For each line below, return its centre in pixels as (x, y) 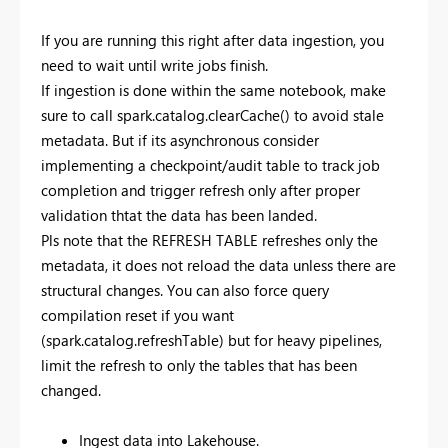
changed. (71, 390)
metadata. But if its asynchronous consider (180, 140)
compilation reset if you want (137, 315)
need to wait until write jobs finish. (154, 65)
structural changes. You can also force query (185, 290)
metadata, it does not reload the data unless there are (218, 265)
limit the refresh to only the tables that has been (199, 365)
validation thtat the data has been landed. (181, 215)
